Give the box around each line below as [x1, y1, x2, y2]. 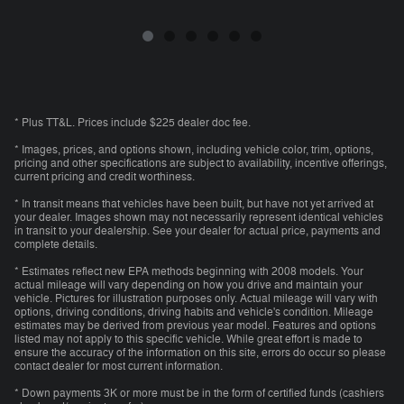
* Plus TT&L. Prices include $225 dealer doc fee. [14, 115, 251, 130]
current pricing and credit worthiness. [14, 169, 195, 184]
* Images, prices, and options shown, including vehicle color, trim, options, [14, 142, 373, 157]
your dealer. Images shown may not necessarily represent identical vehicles [14, 209, 383, 225]
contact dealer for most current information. [14, 358, 223, 373]
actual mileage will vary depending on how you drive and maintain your [14, 277, 363, 292]
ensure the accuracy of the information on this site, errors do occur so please [14, 344, 386, 360]
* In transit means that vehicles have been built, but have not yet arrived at [14, 196, 373, 211]
